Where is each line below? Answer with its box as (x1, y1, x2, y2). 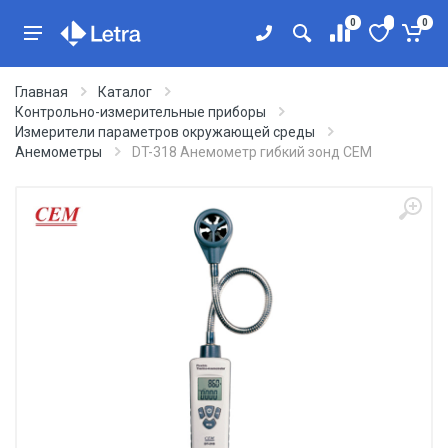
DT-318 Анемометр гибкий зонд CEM (132, 144, 372, 160)
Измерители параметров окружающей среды (15, 124, 315, 140)
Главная (15, 84, 68, 100)
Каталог (98, 84, 152, 100)
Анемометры (15, 144, 102, 160)
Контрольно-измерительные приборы (15, 104, 266, 120)
